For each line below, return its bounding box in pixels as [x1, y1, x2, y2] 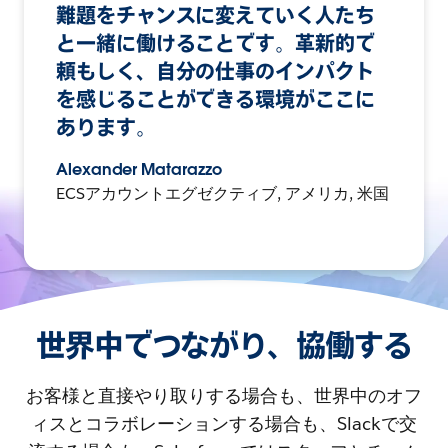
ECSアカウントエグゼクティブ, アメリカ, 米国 [56, 183, 389, 205]
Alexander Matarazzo [56, 159, 222, 181]
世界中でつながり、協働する [35, 326, 413, 366]
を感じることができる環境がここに [56, 87, 375, 114]
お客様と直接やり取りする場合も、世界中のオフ [26, 384, 422, 408]
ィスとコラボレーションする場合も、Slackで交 [31, 412, 417, 436]
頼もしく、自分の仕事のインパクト [56, 59, 375, 86]
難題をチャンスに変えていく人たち [56, 3, 375, 30]
